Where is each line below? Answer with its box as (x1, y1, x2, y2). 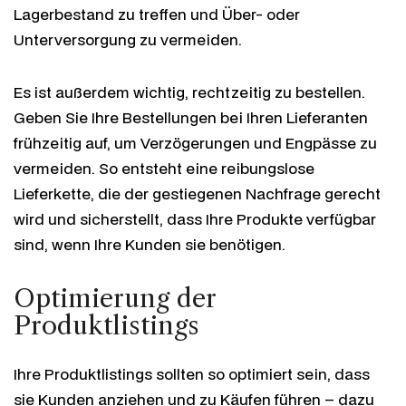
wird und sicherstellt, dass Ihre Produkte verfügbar (14, 208, 376, 229)
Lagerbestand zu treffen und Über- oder (14, 3, 300, 24)
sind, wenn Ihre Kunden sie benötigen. (14, 233, 285, 255)
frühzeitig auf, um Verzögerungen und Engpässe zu (14, 131, 377, 153)
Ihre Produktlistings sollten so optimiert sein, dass (14, 362, 370, 384)
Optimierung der (14, 282, 216, 314)
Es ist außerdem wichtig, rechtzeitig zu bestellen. (14, 81, 365, 102)
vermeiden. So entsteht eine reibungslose (14, 157, 314, 179)
